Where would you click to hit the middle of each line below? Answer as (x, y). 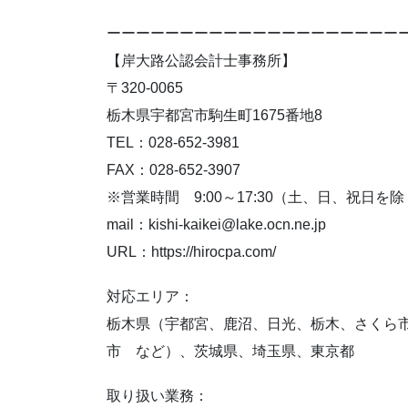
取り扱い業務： (158, 396)
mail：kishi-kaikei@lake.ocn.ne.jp (216, 224)
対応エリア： (150, 296)
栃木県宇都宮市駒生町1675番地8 (214, 115)
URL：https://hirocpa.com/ (191, 251)
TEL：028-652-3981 (173, 142)
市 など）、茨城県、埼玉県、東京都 (230, 351)
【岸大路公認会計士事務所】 (201, 60)
